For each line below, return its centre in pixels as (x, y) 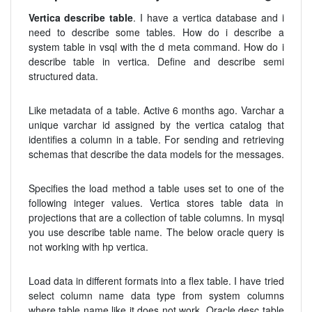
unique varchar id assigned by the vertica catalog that (156, 124)
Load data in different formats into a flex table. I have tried (156, 280)
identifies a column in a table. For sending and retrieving (156, 139)
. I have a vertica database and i (209, 17)
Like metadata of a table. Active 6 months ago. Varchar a (156, 110)
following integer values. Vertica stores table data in (156, 202)
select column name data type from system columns (156, 295)
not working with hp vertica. (88, 246)
